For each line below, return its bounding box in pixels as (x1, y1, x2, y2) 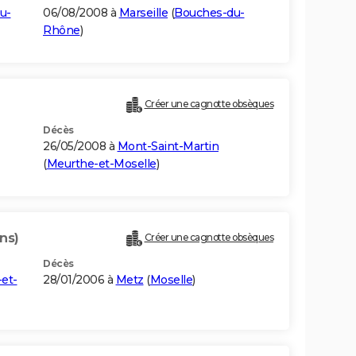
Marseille (118, 6, 168, 21)
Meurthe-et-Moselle (46, 157, 157, 172)
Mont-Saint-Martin (117, 139, 219, 154)
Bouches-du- (174, 6, 245, 21)
